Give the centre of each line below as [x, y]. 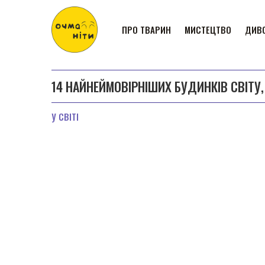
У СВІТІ [65, 117]
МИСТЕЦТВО [208, 30]
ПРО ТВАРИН [146, 30]
